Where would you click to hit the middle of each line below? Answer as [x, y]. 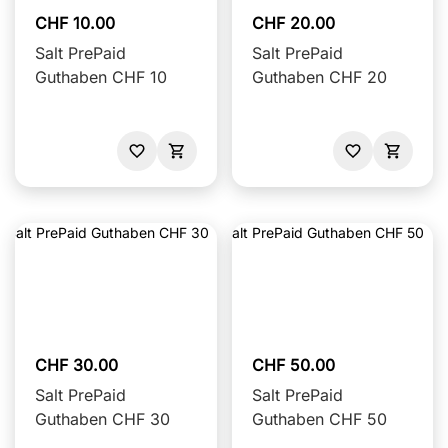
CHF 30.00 [76, 365]
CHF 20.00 [293, 23]
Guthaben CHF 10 [101, 77]
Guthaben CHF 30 [102, 419]
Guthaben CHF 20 [319, 77]
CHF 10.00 [75, 23]
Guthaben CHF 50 [319, 419]
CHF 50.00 [293, 365]
